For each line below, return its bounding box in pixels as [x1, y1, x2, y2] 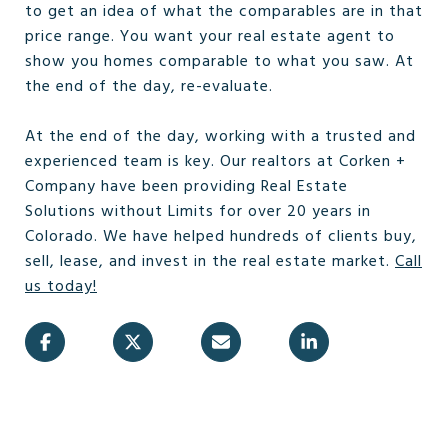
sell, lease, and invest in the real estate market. [25, 248, 395, 275]
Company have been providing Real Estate [25, 173, 348, 200]
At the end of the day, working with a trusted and [25, 123, 416, 150]
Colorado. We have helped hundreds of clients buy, [25, 223, 417, 250]
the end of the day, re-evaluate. [25, 73, 273, 100]
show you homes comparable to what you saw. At [25, 48, 414, 75]
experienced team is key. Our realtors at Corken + [25, 148, 406, 175]
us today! [25, 273, 97, 300]
